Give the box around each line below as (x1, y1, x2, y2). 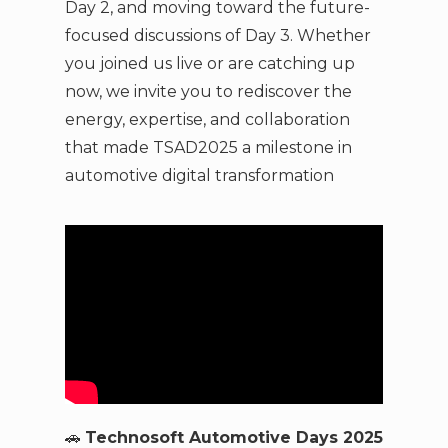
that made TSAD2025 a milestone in (64, 138, 352, 158)
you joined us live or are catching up (64, 54, 355, 74)
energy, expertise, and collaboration (64, 110, 350, 130)
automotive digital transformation (64, 166, 334, 186)
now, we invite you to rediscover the (64, 82, 352, 102)
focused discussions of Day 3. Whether (64, 26, 371, 46)
